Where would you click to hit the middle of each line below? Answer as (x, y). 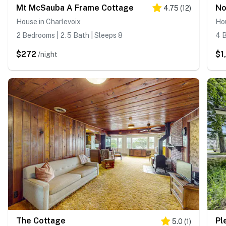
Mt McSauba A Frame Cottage (75, 8)
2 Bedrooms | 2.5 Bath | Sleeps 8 (69, 35)
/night (48, 54)
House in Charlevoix (48, 21)
